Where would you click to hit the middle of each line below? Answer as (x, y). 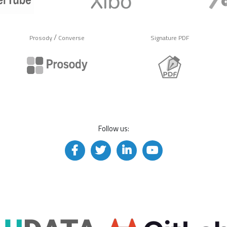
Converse (72, 38)
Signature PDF (170, 38)
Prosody (41, 38)
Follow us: (113, 128)
